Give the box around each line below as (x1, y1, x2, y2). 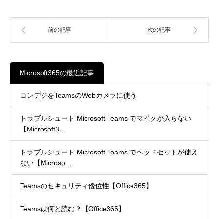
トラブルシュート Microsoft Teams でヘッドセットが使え (20, 148, 198, 156)
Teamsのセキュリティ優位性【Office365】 (20, 181, 153, 190)
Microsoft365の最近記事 (20, 68, 94, 77)
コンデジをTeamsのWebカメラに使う (20, 91, 137, 99)
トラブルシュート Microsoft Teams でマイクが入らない (20, 114, 191, 122)
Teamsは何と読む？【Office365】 (20, 204, 125, 213)
